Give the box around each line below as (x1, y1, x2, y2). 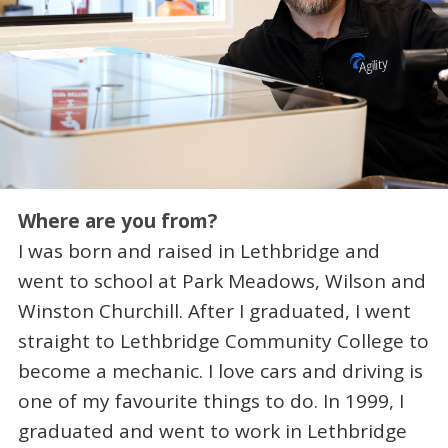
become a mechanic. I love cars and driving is (17, 358, 423, 385)
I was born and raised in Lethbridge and (17, 238, 380, 265)
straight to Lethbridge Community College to (17, 328, 429, 355)
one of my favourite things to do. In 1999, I (17, 388, 404, 415)
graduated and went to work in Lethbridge (17, 418, 407, 445)
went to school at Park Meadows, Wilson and (17, 268, 426, 295)
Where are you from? (17, 208, 217, 235)
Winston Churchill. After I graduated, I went (17, 298, 411, 325)
